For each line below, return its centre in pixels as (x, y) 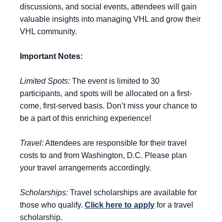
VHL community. (48, 32)
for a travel (174, 205)
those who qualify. (52, 205)
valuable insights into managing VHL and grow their (110, 19)
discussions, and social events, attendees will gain (108, 7)
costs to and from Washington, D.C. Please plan (103, 156)
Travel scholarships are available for (132, 193)
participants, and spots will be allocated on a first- (106, 94)
